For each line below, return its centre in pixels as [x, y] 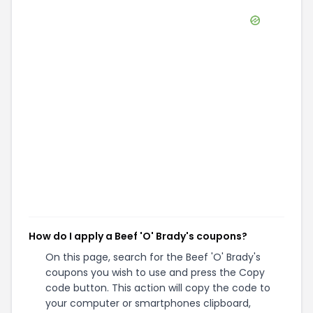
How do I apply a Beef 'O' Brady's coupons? [138, 236]
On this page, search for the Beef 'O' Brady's [153, 257]
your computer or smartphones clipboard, [148, 303]
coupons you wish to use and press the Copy [155, 272]
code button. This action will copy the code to [158, 288]
